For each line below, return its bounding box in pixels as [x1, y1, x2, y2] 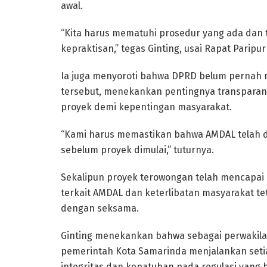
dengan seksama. [61, 202, 139, 214]
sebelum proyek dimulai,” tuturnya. [61, 144, 214, 156]
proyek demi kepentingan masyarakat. [61, 101, 232, 113]
